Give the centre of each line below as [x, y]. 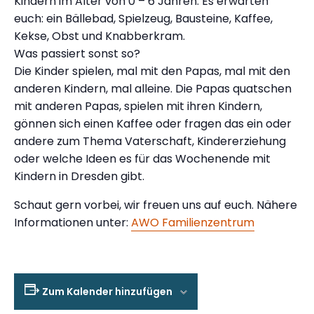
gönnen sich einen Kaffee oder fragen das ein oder [153, 123]
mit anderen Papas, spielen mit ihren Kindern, [138, 106]
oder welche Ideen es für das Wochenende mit [142, 158]
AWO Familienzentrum [193, 222]
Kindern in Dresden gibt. [79, 176]
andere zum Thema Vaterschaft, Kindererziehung [150, 141]
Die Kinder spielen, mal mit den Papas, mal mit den [152, 71]
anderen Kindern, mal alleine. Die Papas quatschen [153, 88]
